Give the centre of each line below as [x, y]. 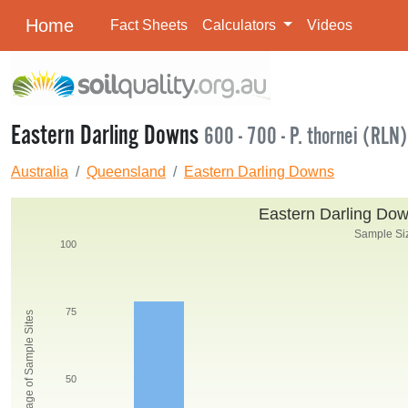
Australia [40, 172]
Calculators [241, 25]
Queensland [126, 172]
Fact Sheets [149, 25]
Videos [329, 25]
